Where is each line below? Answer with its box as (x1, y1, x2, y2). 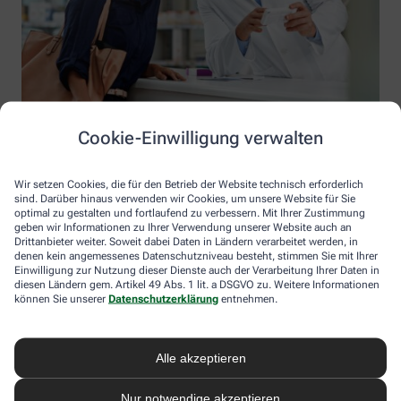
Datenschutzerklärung (108, 292, 218, 304)
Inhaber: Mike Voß (21, 344, 107, 357)
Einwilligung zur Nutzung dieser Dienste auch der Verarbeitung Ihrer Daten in (14, 263, 380, 276)
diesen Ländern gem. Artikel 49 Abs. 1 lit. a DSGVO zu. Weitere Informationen (14, 277, 380, 290)
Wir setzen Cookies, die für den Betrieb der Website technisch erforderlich (14, 177, 363, 190)
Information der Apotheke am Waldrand (54, 289, 288, 304)
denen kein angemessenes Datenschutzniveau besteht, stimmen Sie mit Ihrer (14, 249, 378, 261)
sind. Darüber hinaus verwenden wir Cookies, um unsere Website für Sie (14, 192, 355, 204)
